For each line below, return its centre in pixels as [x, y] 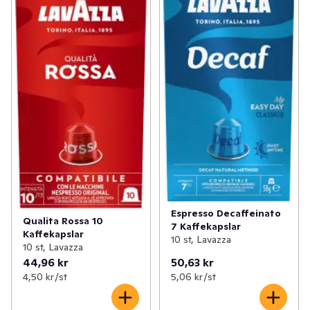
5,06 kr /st [193, 277]
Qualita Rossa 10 [63, 221]
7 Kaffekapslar [206, 226]
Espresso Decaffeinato [226, 213]
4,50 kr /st [45, 277]
